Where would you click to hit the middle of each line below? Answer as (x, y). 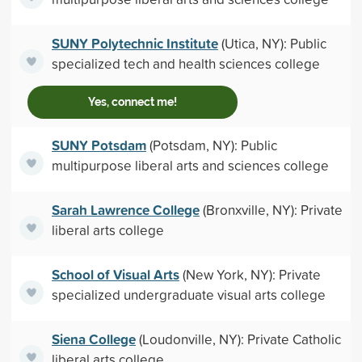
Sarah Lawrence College (125, 210)
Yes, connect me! (132, 102)
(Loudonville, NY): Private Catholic (238, 339)
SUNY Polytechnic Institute (135, 43)
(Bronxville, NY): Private (271, 210)
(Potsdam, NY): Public (211, 145)
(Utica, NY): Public (272, 43)
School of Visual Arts (115, 274)
